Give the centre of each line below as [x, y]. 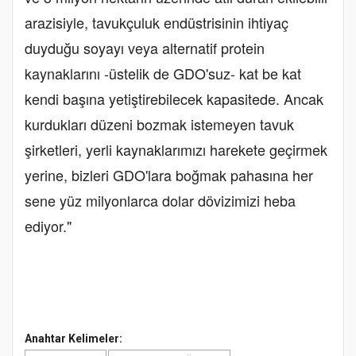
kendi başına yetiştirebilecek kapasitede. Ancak [174, 98]
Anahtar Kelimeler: [74, 338]
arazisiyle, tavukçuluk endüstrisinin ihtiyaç [157, 22]
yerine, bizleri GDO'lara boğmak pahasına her [169, 174]
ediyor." [48, 225]
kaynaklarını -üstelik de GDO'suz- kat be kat [163, 73]
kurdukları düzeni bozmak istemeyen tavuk [159, 124]
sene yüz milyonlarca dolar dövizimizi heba [160, 200]
